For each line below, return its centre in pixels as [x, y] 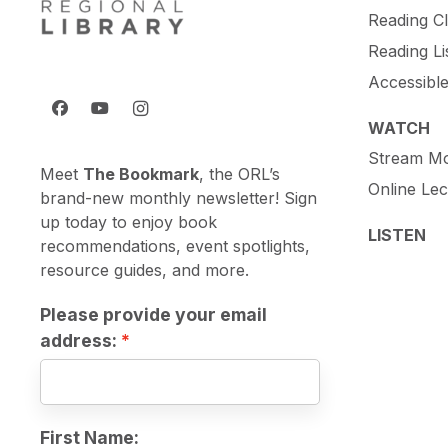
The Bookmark [141, 174]
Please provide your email [153, 315]
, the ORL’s [239, 174]
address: [78, 341]
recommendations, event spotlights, [175, 246]
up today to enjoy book [128, 222]
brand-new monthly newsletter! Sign [178, 198]
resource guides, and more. [144, 270]
